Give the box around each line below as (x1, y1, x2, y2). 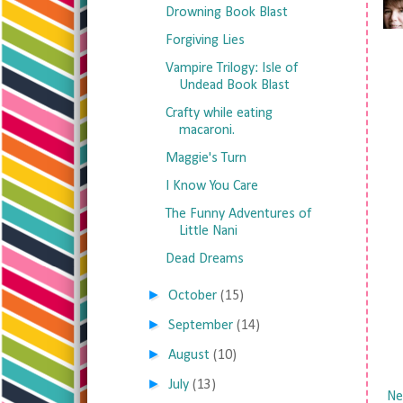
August (168, 348, 210, 363)
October (168, 289, 218, 303)
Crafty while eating (165, 106, 273, 121)
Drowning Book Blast (165, 5, 288, 20)
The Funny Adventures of (165, 207, 311, 221)
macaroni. (178, 123, 235, 138)
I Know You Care (165, 179, 258, 193)
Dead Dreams (165, 252, 244, 266)
